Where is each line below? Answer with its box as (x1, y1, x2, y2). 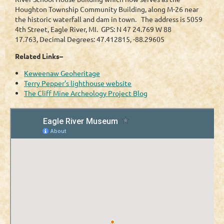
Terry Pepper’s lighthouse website (24, 78, 131, 87)
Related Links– (15, 51, 63, 60)
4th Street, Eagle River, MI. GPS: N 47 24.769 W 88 (15, 24, 171, 33)
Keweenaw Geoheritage (24, 68, 100, 77)
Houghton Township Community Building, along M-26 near (15, 4, 198, 13)
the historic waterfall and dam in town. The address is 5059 (15, 14, 202, 23)
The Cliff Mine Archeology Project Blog (24, 88, 147, 97)
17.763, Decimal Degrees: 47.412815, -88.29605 (15, 34, 164, 43)
